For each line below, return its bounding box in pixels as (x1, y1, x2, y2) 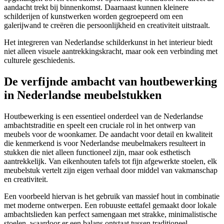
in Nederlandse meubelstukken (4, 88, 161, 102)
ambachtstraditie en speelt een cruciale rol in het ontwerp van (4, 121, 195, 130)
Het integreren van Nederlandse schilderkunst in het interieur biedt (4, 38, 212, 47)
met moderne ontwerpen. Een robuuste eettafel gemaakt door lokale (4, 201, 216, 210)
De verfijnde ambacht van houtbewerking (4, 75, 217, 88)
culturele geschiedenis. (4, 56, 75, 65)
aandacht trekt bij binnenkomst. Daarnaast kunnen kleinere (4, 3, 188, 12)
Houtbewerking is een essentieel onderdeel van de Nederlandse (4, 112, 203, 121)
